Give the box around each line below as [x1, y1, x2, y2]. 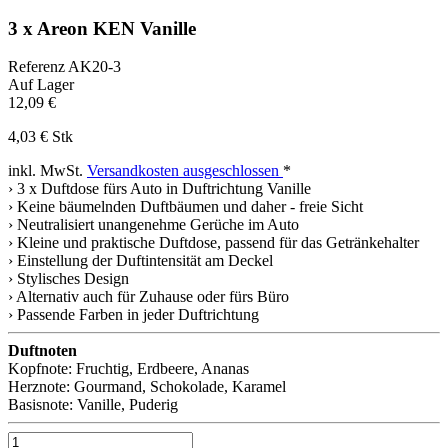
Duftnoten [8, 342, 77, 360]
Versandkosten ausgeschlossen [87, 162, 283, 180]
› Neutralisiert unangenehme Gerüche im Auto [8, 216, 299, 234]
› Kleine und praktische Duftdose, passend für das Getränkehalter [8, 234, 423, 252]
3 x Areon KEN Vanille [8, 17, 196, 39]
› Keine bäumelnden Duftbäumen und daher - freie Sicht [8, 198, 367, 216]
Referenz [8, 58, 68, 76]
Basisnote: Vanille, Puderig [8, 396, 178, 414]
